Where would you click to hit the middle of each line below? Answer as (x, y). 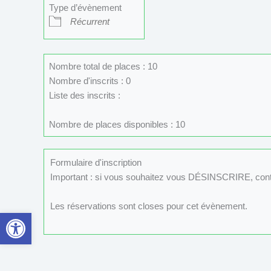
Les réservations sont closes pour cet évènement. (149, 206)
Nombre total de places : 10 (103, 66)
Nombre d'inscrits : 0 (90, 80)
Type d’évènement (85, 7)
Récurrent (90, 21)
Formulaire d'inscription (96, 162)
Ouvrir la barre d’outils (36, 218)
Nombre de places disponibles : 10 (117, 124)
